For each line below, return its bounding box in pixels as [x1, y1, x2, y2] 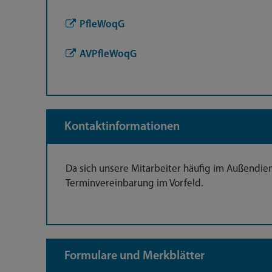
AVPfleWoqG [80, 49, 137, 59]
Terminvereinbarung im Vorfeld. [66, 178, 203, 189]
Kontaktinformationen [64, 121, 180, 133]
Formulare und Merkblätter [64, 250, 205, 262]
